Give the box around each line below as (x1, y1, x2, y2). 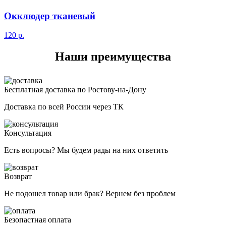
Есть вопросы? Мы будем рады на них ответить (4, 146, 168, 155)
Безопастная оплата (4, 215, 71, 224)
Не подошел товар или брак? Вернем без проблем (4, 189, 176, 198)
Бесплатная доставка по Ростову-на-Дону (4, 85, 146, 94)
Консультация (4, 129, 51, 138)
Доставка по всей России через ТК (4, 102, 124, 111)
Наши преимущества (55, 50, 171, 64)
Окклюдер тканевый (4, 10, 95, 21)
